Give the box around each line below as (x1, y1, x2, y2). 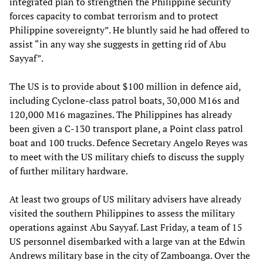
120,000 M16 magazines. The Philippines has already (9, 107, 232, 121)
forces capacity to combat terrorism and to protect (9, 9, 218, 22)
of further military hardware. (9, 164, 128, 177)
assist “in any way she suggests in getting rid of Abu (9, 37, 226, 50)
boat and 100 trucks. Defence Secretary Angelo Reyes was (9, 136, 248, 149)
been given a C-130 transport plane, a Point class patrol (9, 122, 243, 135)
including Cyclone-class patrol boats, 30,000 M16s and (9, 93, 240, 107)
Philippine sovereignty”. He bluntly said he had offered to (9, 23, 249, 36)
